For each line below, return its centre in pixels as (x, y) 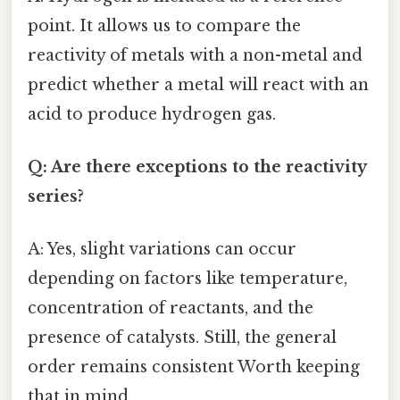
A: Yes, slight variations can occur (162, 250)
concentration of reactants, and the (171, 308)
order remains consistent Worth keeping (194, 367)
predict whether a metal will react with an (198, 84)
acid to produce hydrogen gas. (152, 114)
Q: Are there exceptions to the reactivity (197, 167)
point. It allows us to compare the (164, 25)
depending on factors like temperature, (187, 279)
